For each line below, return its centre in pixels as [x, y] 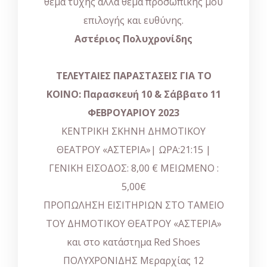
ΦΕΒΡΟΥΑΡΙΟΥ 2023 [133, 112]
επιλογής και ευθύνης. [133, 20]
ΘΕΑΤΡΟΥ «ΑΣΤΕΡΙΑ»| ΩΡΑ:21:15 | [133, 149]
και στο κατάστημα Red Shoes [133, 242]
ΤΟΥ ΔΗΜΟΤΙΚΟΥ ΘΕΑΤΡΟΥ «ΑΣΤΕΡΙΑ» [133, 223]
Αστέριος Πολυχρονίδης [133, 38]
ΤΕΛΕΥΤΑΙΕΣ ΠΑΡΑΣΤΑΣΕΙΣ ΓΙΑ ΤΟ [133, 75]
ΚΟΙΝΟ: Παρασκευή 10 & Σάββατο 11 [133, 94]
